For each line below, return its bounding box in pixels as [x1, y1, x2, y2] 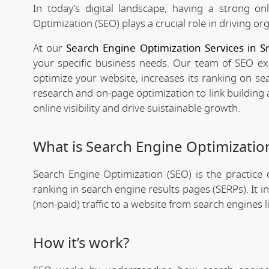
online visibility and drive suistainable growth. [33, 100, 240, 116]
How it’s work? [33, 232, 129, 254]
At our [33, 40, 67, 56]
